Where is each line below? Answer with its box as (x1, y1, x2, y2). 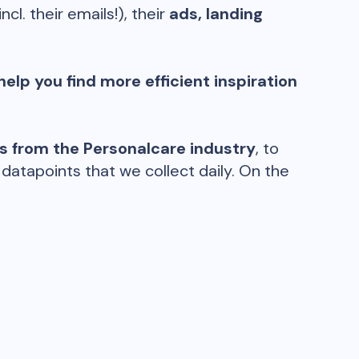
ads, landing (169, 3, 263, 24)
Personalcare (83, 138, 186, 159)
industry (190, 138, 256, 159)
